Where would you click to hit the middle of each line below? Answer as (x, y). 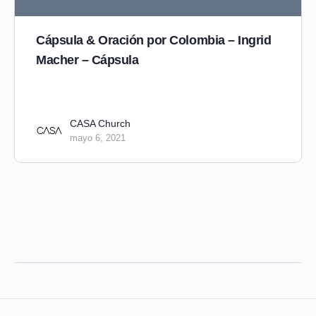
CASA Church (100, 123)
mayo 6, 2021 (98, 138)
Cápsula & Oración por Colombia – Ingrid (154, 40)
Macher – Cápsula (87, 60)
